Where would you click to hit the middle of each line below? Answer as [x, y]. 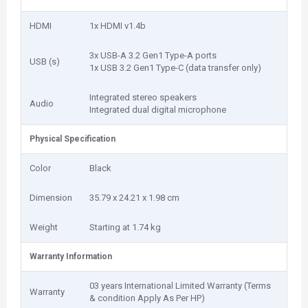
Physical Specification [73, 139]
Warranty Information [71, 256]
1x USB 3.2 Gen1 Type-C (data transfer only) [175, 68]
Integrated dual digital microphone [158, 110]
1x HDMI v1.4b [118, 26]
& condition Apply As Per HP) [147, 298]
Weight [44, 227]
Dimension [51, 198]
